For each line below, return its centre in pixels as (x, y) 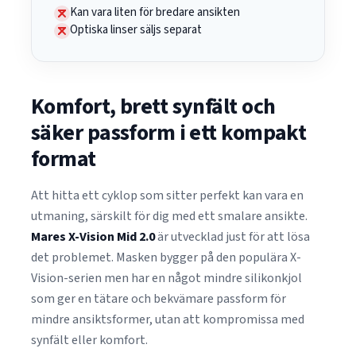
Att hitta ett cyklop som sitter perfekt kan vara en (167, 195)
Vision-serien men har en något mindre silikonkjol (166, 278)
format (64, 159)
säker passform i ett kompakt (169, 133)
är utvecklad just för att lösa (232, 237)
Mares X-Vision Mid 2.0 (93, 237)
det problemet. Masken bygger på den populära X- (166, 257)
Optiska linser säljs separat (136, 30)
